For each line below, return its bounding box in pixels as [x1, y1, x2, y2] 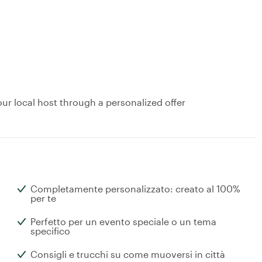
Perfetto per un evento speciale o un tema [30, 216, 216, 227]
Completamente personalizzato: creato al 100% [30, 183, 240, 195]
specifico [30, 225, 70, 237]
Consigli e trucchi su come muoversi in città [30, 249, 225, 260]
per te [30, 192, 56, 204]
